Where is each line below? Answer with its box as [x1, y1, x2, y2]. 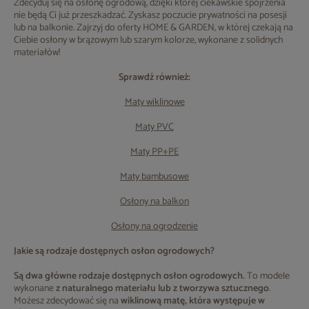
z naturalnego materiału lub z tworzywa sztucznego [56, 281, 269, 297]
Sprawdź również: [119, 70, 190, 86]
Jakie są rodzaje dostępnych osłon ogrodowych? [14, 243, 215, 259]
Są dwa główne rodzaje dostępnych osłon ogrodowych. [14, 268, 245, 284]
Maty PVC [135, 119, 174, 135]
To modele [245, 268, 290, 284]
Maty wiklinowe [124, 94, 185, 110]
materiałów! [14, 45, 60, 61]
